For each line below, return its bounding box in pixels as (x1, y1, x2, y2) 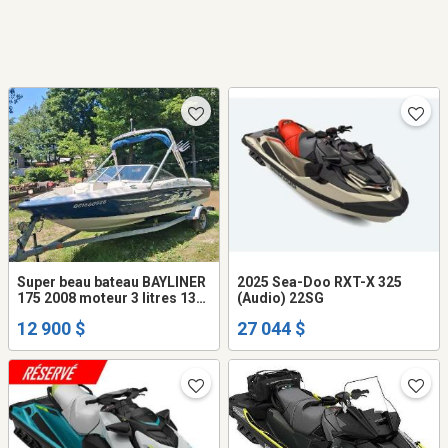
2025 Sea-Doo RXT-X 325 (237, 274, 402, 291)
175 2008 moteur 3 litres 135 (17, 290, 204, 307)
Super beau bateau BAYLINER (17, 274, 206, 291)
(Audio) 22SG (237, 290, 324, 307)
